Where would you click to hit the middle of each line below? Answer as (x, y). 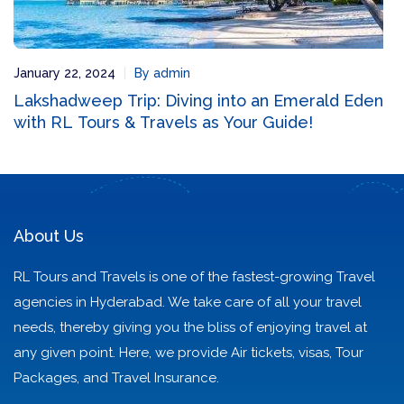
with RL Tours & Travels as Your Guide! (163, 122)
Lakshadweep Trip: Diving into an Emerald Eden (198, 101)
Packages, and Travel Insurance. (116, 378)
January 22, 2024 (64, 73)
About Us (49, 236)
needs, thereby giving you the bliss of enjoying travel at (190, 327)
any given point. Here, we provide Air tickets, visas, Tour (188, 353)
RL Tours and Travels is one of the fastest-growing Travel (194, 277)
